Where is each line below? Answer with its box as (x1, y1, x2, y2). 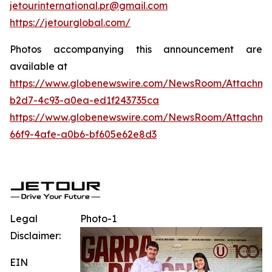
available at (10, 60, 67, 73)
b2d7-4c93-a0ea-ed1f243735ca (10, 94, 159, 107)
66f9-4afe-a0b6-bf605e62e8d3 (10, 128, 157, 141)
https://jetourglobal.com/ (10, 16, 131, 29)
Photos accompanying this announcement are (10, 43, 262, 56)
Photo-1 (80, 212, 117, 225)
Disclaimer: (10, 229, 61, 242)
